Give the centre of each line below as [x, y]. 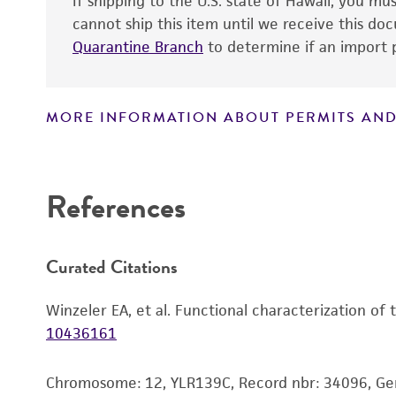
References [116, 206]
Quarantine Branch [138, 47]
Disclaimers [105, 151]
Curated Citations [112, 266]
